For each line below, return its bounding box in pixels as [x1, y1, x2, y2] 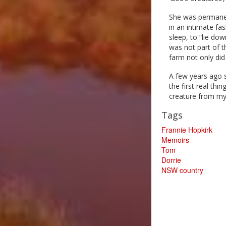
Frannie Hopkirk [161, 125, 212, 135]
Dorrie [161, 155, 181, 165]
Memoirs [161, 135, 189, 145]
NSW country [161, 165, 203, 175]
